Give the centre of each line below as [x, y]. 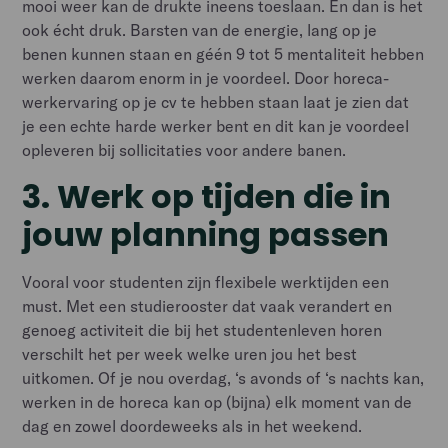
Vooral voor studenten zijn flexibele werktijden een [206, 281]
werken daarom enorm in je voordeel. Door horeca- [206, 77]
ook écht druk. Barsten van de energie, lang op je [200, 29]
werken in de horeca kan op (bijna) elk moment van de [217, 401]
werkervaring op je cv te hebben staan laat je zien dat [216, 101]
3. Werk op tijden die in [207, 196]
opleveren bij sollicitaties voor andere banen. [184, 149]
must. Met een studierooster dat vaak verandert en [207, 305]
